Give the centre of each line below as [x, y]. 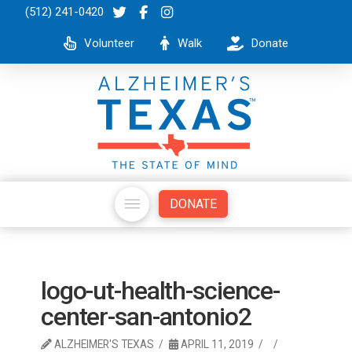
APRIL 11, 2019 [216, 344]
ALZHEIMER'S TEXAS [103, 344]
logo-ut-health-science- [160, 290]
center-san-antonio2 [146, 316]
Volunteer [109, 43]
